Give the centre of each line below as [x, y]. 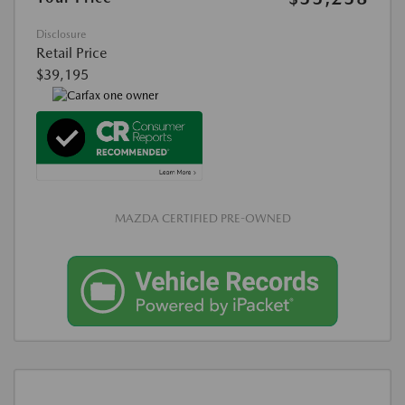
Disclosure [61, 35]
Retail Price [72, 53]
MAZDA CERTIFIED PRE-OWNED [202, 218]
